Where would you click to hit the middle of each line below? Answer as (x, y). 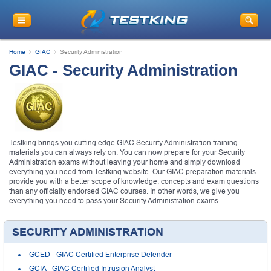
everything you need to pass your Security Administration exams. (115, 201)
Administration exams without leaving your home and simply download (125, 162)
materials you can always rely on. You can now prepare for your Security (127, 152)
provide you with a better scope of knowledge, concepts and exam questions (134, 181)
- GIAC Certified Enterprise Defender (111, 254)
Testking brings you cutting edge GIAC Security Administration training (123, 142)
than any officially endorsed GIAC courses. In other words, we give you (124, 191)
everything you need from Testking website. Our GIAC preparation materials (132, 171)
